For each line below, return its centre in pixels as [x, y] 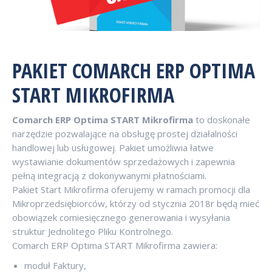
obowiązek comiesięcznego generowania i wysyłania [121, 217]
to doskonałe [222, 119]
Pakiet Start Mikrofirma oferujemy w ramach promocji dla [131, 189]
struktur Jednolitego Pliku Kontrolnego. [93, 231]
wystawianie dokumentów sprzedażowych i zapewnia [124, 161]
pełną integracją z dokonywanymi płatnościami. [109, 175]
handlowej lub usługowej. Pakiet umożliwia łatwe [113, 147]
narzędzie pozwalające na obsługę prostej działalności [125, 133]
